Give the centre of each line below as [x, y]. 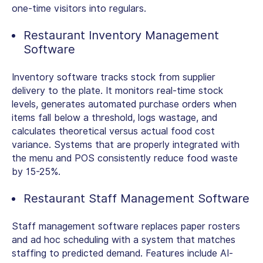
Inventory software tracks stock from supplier [114, 77]
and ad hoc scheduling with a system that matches [124, 240]
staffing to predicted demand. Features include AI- [122, 254]
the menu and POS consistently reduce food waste [125, 159]
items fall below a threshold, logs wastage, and [114, 118]
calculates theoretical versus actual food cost [113, 131]
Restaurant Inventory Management [121, 36]
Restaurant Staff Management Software [136, 199]
